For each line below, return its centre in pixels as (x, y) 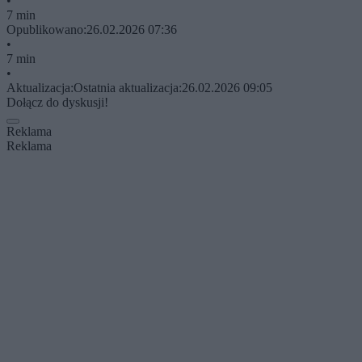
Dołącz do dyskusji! (57, 102)
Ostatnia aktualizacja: (128, 87)
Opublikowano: (46, 29)
